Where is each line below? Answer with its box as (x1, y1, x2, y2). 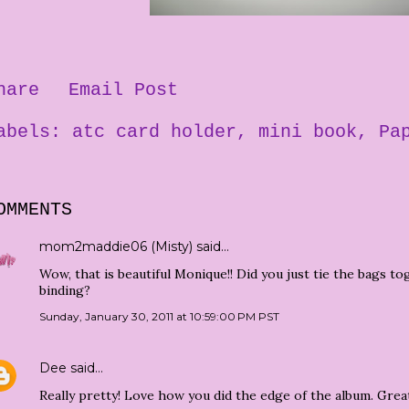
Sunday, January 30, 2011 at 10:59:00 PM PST (39, 309, 279, 323)
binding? (39, 281, 90, 299)
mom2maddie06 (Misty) (39, 237, 193, 255)
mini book (258, 121, 357, 142)
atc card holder (72, 121, 236, 142)
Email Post (68, 79, 178, 100)
